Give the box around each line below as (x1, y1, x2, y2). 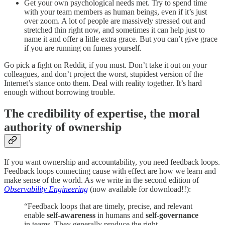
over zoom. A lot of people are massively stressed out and (24, 16, 205, 25)
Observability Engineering (4, 184, 88, 193)
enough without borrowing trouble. (4, 87, 115, 96)
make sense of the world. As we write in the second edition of (4, 175, 199, 184)
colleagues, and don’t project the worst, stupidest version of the (4, 69, 203, 78)
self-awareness (47, 210, 95, 219)
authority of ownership (4, 120, 122, 134)
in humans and (95, 210, 146, 219)
